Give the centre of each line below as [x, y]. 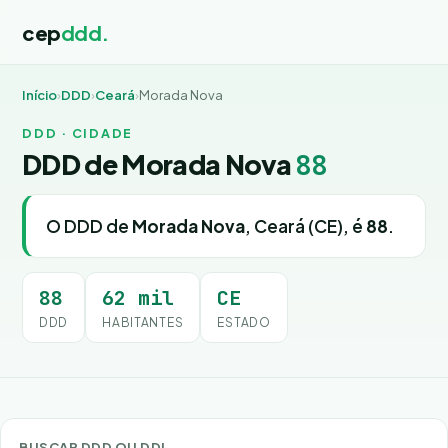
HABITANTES [143, 322]
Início [39, 95]
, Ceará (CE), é [305, 226]
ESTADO [244, 322]
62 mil [138, 298]
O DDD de [89, 226]
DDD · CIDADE [77, 133]
